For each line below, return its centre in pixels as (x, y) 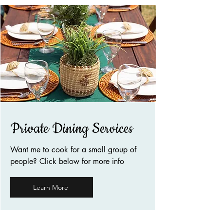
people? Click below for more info (67, 161)
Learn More (51, 187)
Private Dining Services (72, 129)
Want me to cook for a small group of (73, 149)
